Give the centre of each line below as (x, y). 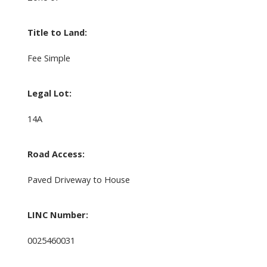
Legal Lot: (49, 93)
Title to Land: (57, 32)
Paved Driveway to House (78, 180)
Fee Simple (49, 58)
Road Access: (56, 154)
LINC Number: (58, 215)
